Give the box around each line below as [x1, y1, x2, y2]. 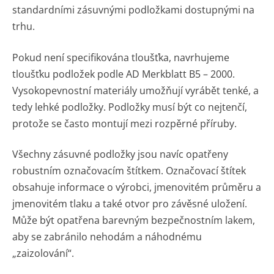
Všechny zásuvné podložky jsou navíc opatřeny [12, 147, 228, 161]
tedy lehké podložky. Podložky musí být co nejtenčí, [12, 100, 247, 114]
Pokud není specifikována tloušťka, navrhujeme [12, 50, 229, 64]
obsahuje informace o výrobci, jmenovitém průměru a [12, 180, 261, 194]
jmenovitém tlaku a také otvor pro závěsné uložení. [12, 197, 247, 211]
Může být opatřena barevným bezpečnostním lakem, [12, 213, 255, 228]
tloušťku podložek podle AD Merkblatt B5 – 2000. [12, 67, 235, 81]
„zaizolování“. [12, 246, 74, 261]
